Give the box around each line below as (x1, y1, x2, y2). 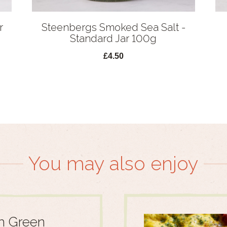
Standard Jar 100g (70, 32, 157, 45)
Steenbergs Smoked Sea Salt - (41, 21, 185, 34)
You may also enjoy (28, 152, 199, 175)
